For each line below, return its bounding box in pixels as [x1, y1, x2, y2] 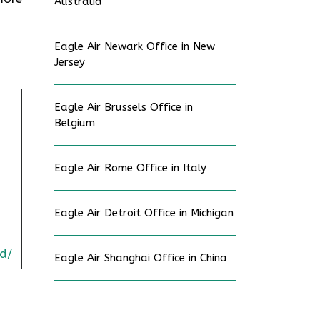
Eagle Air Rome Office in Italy [54, 161, 206, 174]
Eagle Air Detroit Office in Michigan [54, 206, 234, 219]
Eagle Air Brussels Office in [54, 101, 193, 114]
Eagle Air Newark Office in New [54, 40, 215, 53]
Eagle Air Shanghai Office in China [54, 251, 227, 264]
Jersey [54, 56, 85, 69]
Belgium [54, 116, 95, 129]
